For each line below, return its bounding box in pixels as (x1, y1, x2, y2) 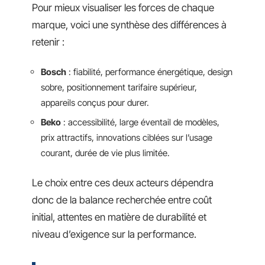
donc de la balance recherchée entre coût (32, 193, 212, 206)
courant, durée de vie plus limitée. (41, 147, 170, 159)
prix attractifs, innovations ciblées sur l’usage (41, 132, 212, 143)
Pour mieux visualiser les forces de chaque (32, 2, 214, 14)
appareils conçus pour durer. (41, 96, 149, 108)
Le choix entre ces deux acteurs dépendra (32, 176, 214, 189)
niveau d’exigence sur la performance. (32, 228, 196, 240)
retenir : (32, 36, 64, 48)
